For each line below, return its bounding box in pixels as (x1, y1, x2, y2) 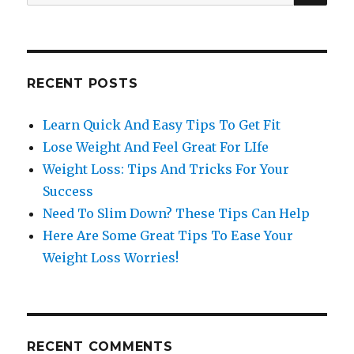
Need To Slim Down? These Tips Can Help (43, 205, 311, 222)
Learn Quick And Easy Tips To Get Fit (43, 117, 281, 134)
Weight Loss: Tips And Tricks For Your (43, 161, 290, 178)
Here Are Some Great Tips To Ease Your (43, 228, 294, 244)
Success (43, 183, 94, 200)
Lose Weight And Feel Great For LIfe (43, 139, 269, 156)
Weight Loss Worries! (43, 250, 179, 266)
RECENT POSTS (27, 76, 138, 92)
